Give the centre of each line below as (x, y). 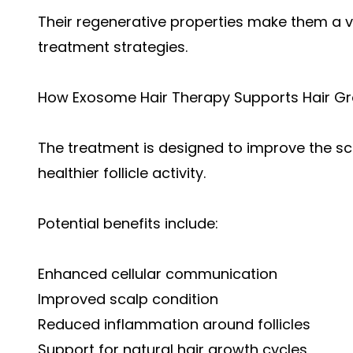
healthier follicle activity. (122, 173)
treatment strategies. (113, 46)
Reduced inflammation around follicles (174, 324)
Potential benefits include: (128, 223)
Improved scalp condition (128, 299)
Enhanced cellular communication (158, 273)
